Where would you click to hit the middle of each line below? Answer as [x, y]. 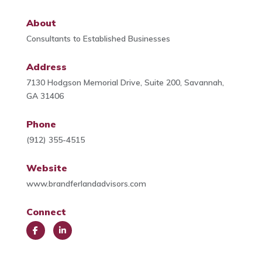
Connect [46, 212]
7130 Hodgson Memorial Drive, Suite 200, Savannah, [125, 83]
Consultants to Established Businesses [98, 39]
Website [46, 168]
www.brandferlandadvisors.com [86, 184]
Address [46, 67]
